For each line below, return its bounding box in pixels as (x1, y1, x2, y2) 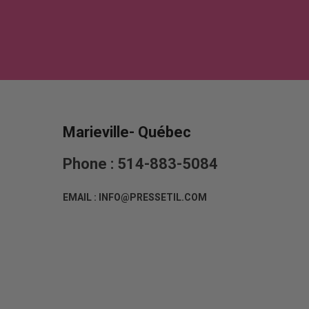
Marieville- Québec (63, 123, 191, 141)
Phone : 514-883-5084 (63, 155, 218, 172)
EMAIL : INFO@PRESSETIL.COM (63, 192, 207, 203)
